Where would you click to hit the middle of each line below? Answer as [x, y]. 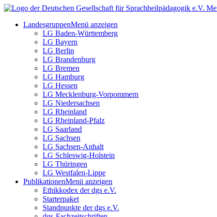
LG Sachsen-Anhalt [73, 147]
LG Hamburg [63, 77]
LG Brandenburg [69, 59]
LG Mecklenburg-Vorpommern [91, 94]
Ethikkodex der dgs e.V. [79, 190]
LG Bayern [60, 42]
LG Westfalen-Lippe [74, 173]
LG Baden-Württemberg [80, 33]
